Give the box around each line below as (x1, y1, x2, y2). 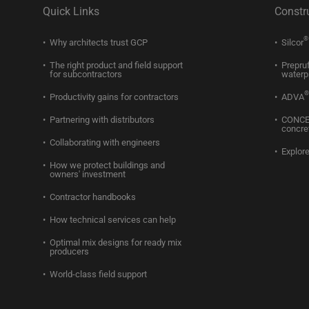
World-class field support (50, 269, 147, 279)
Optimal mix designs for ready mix (50, 237, 181, 248)
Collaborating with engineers (50, 137, 160, 148)
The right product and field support (50, 60, 183, 70)
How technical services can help (50, 215, 176, 225)
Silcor (281, 37, 303, 48)
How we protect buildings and (50, 160, 165, 170)
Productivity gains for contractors (50, 92, 179, 102)
